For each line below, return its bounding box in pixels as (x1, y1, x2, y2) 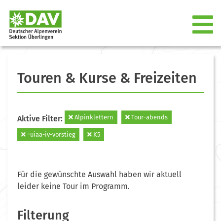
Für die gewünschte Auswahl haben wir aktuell (17, 169, 182, 179)
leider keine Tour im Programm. (17, 181, 130, 191)
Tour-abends (130, 113, 168, 121)
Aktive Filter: (17, 113, 65, 123)
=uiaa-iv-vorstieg (26, 130, 75, 138)
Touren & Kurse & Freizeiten (17, 69, 197, 87)
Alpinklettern (73, 113, 113, 121)
